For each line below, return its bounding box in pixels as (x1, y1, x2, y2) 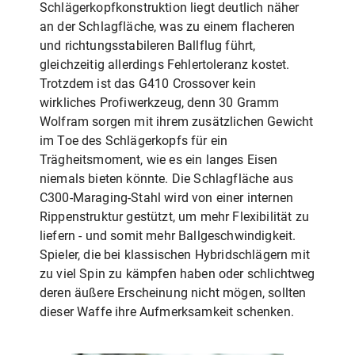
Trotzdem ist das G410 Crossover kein (40, 75, 256, 91)
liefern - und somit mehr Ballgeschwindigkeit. (40, 227, 296, 243)
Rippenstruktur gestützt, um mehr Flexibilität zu (40, 208, 309, 224)
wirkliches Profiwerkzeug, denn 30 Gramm (40, 94, 280, 110)
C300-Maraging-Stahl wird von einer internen (40, 189, 294, 205)
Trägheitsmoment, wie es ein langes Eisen (40, 151, 278, 167)
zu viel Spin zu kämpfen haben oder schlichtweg (40, 265, 315, 281)
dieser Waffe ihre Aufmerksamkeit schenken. (40, 303, 294, 319)
